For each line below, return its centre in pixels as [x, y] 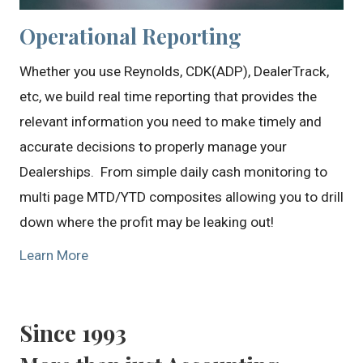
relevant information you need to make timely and [170, 121]
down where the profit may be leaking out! [146, 222]
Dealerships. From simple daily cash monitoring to [173, 171]
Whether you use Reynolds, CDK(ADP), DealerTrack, [174, 71]
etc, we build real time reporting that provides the [168, 96]
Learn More [53, 255]
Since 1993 [73, 332]
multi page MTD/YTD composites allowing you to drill [181, 196]
